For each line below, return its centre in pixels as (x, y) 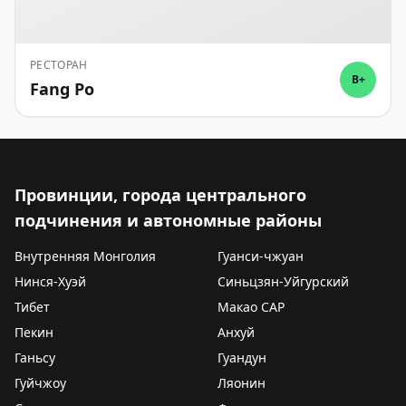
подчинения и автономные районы (168, 220)
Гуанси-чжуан (261, 256)
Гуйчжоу (40, 383)
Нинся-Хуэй (50, 281)
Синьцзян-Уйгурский (283, 281)
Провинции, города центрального (160, 195)
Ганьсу (35, 358)
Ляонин (242, 383)
